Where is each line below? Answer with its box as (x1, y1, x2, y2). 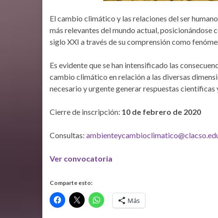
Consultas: (50, 130, 86, 140)
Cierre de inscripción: (50, 107, 122, 116)
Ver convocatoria (50, 154, 112, 163)
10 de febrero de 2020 (122, 107, 201, 116)
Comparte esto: (50, 179, 92, 186)
